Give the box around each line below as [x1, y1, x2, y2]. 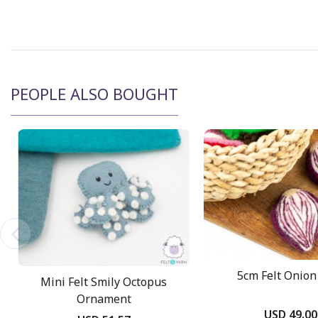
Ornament [76, 290, 131, 307]
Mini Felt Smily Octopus [40, 273, 168, 290]
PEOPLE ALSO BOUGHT [11, 82, 178, 104]
